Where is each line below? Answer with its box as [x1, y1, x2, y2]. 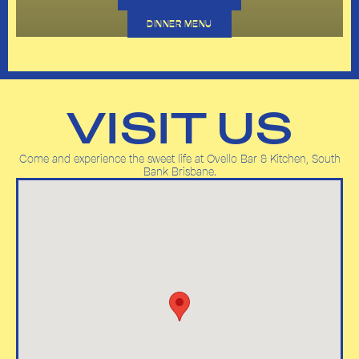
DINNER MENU [147, 17, 212, 30]
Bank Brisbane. [143, 163, 216, 179]
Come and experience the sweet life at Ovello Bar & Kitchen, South [18, 151, 341, 166]
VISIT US [67, 109, 292, 153]
